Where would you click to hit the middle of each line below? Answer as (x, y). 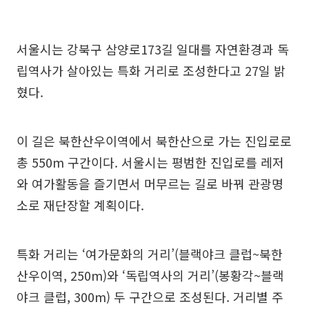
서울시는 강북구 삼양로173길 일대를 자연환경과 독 (153, 49)
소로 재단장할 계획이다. (80, 205)
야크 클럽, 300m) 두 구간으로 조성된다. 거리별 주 (150, 296)
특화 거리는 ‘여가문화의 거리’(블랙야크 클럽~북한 (150, 253)
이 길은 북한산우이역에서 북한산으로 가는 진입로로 (154, 140)
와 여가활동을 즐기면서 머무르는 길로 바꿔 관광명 (150, 183)
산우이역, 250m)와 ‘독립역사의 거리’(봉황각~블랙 (150, 275)
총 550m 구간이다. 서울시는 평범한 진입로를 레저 (150, 162)
